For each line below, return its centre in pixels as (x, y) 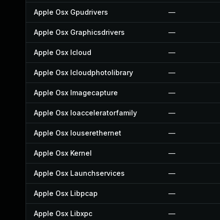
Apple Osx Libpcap (66, 193)
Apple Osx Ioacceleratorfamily (85, 113)
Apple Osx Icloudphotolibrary (83, 72)
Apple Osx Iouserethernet (78, 133)
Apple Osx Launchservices (79, 173)
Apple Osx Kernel (63, 153)
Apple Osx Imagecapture (76, 93)
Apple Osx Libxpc (63, 213)
